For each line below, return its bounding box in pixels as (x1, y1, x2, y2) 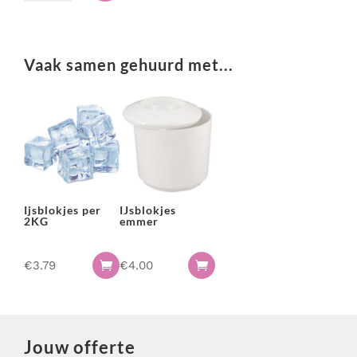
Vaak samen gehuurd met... (24, 55, 233, 74)
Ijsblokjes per (24, 203, 101, 217)
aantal (23, 6, 58, 21)
